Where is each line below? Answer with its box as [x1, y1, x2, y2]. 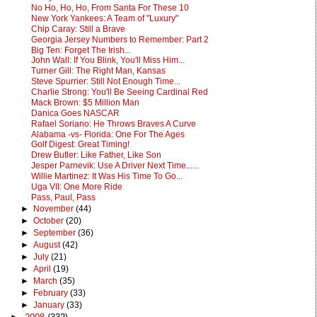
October [33, 215, 66, 226]
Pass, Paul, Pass [30, 192, 96, 202]
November [33, 203, 76, 214]
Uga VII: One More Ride [30, 182, 122, 191]
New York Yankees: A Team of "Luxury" [30, 13, 178, 23]
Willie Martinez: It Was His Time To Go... [30, 172, 183, 181]
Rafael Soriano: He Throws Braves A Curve [30, 119, 196, 128]
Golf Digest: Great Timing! [30, 140, 129, 149]
